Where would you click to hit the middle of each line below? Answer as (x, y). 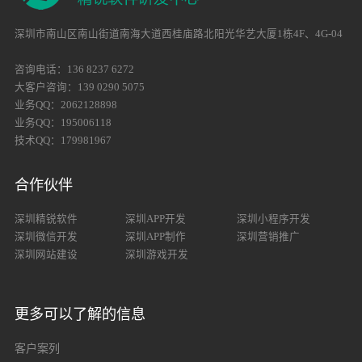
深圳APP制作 (156, 236)
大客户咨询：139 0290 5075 (79, 87)
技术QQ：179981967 (63, 140)
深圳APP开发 (156, 219)
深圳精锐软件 (46, 219)
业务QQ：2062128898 (65, 105)
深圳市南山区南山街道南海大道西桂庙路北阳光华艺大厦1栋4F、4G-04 (178, 34)
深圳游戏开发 (157, 254)
